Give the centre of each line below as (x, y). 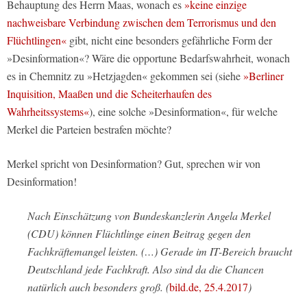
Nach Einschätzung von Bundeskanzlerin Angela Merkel (149, 215)
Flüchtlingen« (37, 40)
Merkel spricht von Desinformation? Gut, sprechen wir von (134, 163)
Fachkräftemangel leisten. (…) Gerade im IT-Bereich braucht (160, 251)
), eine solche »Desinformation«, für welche (183, 111)
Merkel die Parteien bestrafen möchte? (89, 129)
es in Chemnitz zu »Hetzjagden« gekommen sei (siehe (125, 75)
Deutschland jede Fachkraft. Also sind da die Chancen (146, 269)
